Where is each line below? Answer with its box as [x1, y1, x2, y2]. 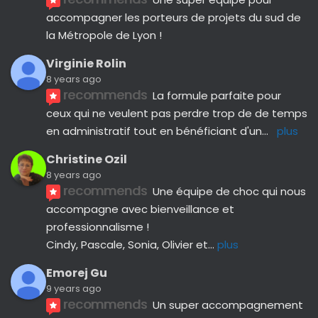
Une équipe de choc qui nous [153, 184, 307, 199]
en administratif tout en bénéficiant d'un [46, 124, 262, 138]
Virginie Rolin [46, 55, 126, 72]
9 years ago [46, 282, 102, 295]
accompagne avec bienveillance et [46, 202, 234, 216]
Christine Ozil [46, 151, 127, 168]
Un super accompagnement [153, 297, 304, 312]
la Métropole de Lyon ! [46, 28, 162, 43]
